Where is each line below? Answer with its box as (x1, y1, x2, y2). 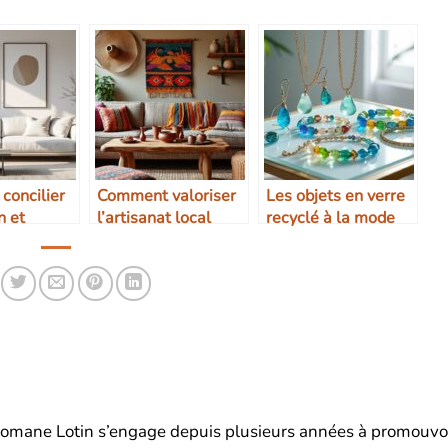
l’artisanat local (97, 207, 211, 230)
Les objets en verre (266, 185, 405, 208)
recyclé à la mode (266, 207, 395, 230)
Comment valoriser (97, 185, 236, 208)
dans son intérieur (97, 229, 228, 252)
